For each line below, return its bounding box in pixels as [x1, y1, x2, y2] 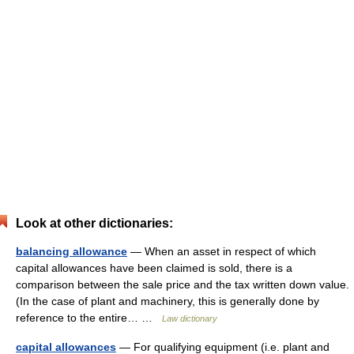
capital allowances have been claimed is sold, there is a [16, 262, 292, 274]
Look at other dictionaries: [16, 217, 173, 230]
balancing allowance [16, 245, 127, 258]
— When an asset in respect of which [127, 245, 316, 258]
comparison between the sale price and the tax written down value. [16, 278, 349, 291]
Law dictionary [162, 314, 217, 323]
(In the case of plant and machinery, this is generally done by [16, 295, 319, 307]
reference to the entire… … [16, 311, 162, 324]
